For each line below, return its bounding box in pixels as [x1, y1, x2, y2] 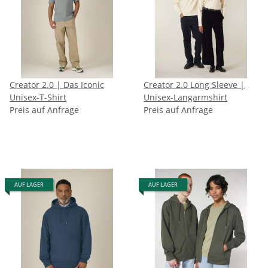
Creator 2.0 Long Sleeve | [144, 78, 240, 90]
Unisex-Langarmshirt [144, 91, 227, 103]
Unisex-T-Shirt [10, 91, 66, 103]
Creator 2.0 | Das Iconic [10, 78, 56, 90]
